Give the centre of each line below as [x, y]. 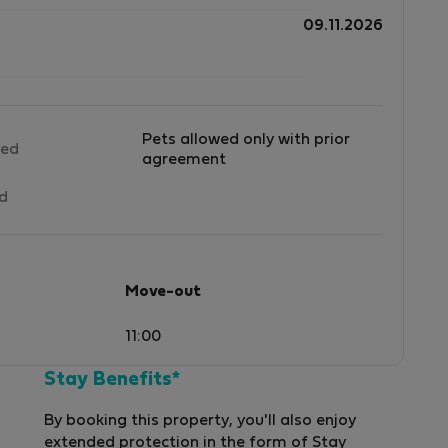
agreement [184, 159]
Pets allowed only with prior [246, 139]
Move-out [163, 291]
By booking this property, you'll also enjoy [200, 421]
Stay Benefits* [112, 380]
